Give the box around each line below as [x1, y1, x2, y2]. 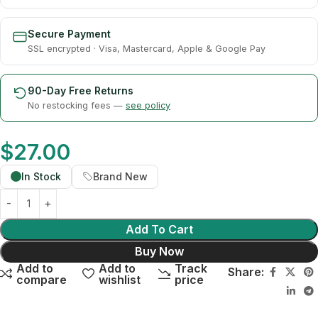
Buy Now [134, 243, 184, 258]
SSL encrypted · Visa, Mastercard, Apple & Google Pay [28, 43, 265, 54]
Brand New [93, 170, 148, 182]
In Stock [21, 170, 61, 182]
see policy [126, 99, 170, 111]
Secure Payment [28, 27, 111, 40]
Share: [228, 264, 264, 279]
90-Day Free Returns [28, 84, 133, 97]
